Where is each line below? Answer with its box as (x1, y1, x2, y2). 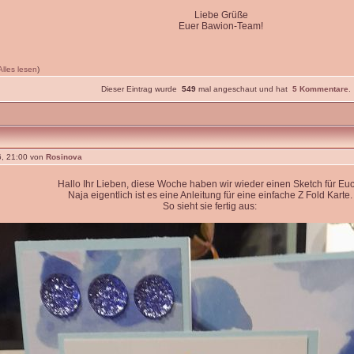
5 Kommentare (292, 85, 348, 93)
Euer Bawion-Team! (179, 21, 263, 32)
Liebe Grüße (194, 9, 248, 21)
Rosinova (45, 153, 82, 161)
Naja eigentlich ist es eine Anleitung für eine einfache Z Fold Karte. (67, 190, 352, 201)
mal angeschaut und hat (195, 85, 292, 93)
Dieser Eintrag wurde (100, 85, 182, 93)
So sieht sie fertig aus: (163, 201, 257, 212)
